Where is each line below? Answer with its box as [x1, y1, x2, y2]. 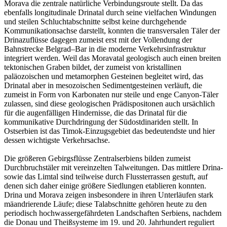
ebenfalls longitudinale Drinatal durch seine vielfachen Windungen [4, 8, 216, 17]
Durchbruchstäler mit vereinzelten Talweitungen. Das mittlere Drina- [4, 163, 223, 172]
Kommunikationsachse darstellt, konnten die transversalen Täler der [4, 26, 220, 35]
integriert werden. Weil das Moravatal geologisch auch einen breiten [4, 54, 221, 63]
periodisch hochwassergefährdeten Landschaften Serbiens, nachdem [4, 209, 221, 218]
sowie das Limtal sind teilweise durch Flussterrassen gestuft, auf [4, 172, 208, 181]
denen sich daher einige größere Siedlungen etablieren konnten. [4, 181, 206, 191]
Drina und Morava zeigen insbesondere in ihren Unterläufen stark [4, 191, 213, 200]
